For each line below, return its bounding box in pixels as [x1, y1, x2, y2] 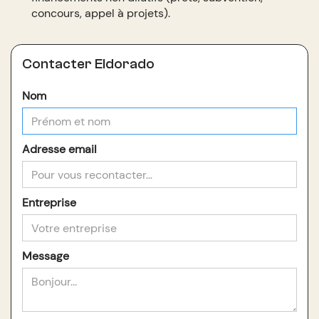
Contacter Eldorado [21, 55, 155, 72]
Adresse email [21, 142, 97, 157]
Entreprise [21, 195, 76, 211]
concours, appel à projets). [31, 6, 171, 21]
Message [21, 249, 69, 264]
